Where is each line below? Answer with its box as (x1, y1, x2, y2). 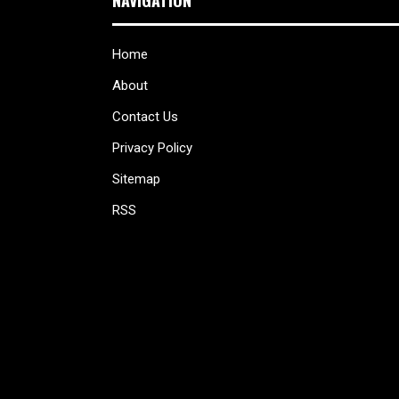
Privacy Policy (112, 139, 192, 156)
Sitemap (112, 170, 160, 187)
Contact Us (112, 108, 178, 125)
